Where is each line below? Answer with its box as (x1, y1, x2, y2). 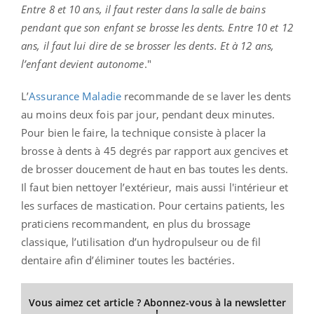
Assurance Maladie (29, 89, 121, 104)
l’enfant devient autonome (21, 57, 144, 71)
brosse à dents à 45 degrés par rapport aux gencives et (21, 144, 289, 158)
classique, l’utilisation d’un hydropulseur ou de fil (21, 235, 261, 250)
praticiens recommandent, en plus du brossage (21, 217, 251, 231)
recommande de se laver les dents (121, 89, 292, 104)
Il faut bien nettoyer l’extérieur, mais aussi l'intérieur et (21, 180, 289, 195)
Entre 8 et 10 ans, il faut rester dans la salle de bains (21, 2, 266, 17)
